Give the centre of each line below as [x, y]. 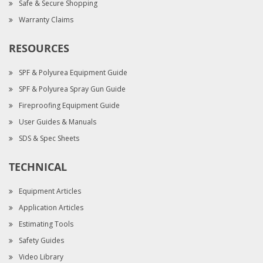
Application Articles [51, 207]
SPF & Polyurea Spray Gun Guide [72, 89]
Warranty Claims [46, 19]
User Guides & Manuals [58, 122]
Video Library [41, 257]
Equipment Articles [50, 191]
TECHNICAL [38, 167]
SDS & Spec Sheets [49, 138]
